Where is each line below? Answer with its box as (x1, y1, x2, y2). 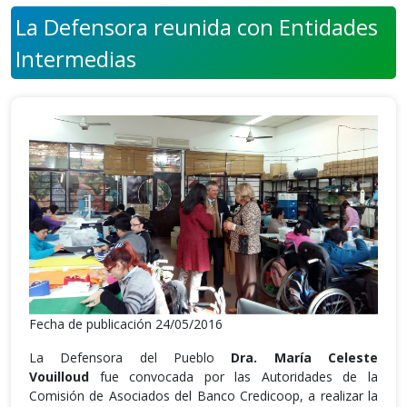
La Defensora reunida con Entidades (15, 12, 378, 42)
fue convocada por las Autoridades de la (89, 367, 378, 385)
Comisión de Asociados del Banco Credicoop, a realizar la (29, 386, 378, 404)
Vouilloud (29, 367, 89, 385)
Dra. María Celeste (231, 348, 379, 366)
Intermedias (15, 44, 136, 74)
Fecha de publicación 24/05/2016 (29, 314, 223, 333)
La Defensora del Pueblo (29, 348, 232, 366)
